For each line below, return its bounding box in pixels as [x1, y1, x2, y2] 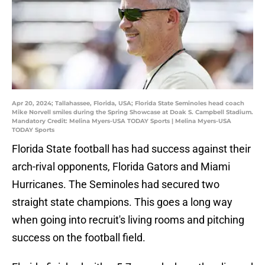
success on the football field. [12, 231, 146, 244]
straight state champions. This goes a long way [12, 196, 232, 209]
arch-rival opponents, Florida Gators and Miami [12, 160, 230, 173]
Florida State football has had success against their [12, 143, 251, 156]
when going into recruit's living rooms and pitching [12, 214, 244, 227]
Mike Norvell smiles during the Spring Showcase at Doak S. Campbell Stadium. [12, 108, 253, 117]
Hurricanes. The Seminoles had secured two [12, 178, 219, 191]
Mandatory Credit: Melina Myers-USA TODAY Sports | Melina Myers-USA [12, 117, 231, 125]
